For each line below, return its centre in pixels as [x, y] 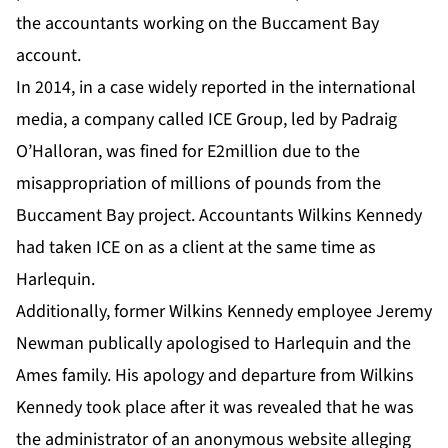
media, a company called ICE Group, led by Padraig [206, 120]
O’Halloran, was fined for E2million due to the [188, 152]
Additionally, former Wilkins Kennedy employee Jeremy [224, 312]
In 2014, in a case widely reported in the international [216, 88]
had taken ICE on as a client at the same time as [196, 248]
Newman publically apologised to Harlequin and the [213, 344]
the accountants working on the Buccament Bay [197, 24]
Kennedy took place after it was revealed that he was [215, 408]
